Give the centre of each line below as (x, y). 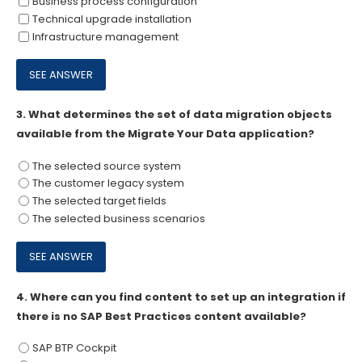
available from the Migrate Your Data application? (165, 134)
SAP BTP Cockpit (74, 348)
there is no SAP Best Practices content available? (161, 316)
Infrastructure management (105, 36)
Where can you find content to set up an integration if (188, 297)
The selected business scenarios (118, 218)
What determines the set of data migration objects (180, 115)
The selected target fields (99, 201)
